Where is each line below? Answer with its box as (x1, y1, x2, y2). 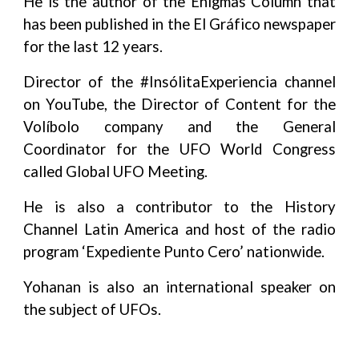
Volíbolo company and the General (23, 118, 336, 135)
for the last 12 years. (23, 38, 163, 55)
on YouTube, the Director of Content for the (23, 95, 336, 113)
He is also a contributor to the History (23, 198, 336, 216)
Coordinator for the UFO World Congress (23, 140, 336, 158)
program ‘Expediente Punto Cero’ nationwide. (23, 243, 325, 260)
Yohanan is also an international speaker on (23, 278, 336, 296)
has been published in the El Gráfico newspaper (23, 15, 336, 33)
